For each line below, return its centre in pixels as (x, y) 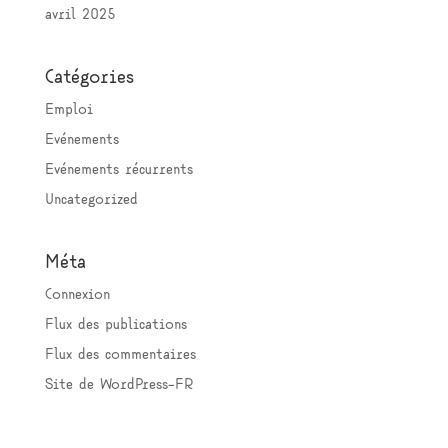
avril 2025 (80, 15)
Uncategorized (91, 200)
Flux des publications (115, 325)
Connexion (77, 295)
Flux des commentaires (120, 355)
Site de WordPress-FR (119, 385)
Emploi (68, 110)
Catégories (89, 78)
